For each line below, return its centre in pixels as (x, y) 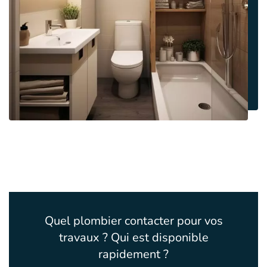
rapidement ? (133, 254)
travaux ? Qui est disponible (133, 238)
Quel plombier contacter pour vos (133, 221)
